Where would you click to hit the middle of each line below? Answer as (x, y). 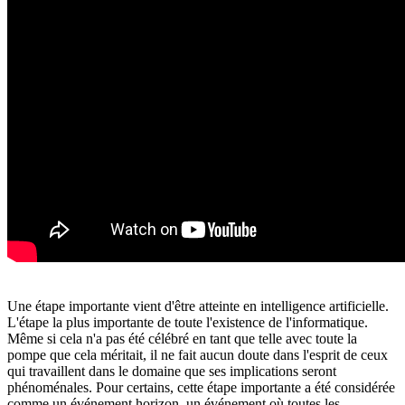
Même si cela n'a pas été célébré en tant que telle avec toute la (182, 338)
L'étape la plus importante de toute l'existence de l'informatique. (188, 322)
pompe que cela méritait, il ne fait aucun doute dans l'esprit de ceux (198, 354)
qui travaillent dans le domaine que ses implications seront (172, 371)
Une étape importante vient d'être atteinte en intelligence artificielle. (198, 306)
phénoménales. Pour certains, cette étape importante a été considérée (201, 387)
